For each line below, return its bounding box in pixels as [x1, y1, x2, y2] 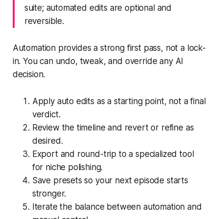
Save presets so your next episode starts [32, 175, 188, 185]
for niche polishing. [32, 162, 103, 172]
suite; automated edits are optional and [24, 2, 172, 13]
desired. [32, 135, 63, 146]
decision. [12, 69, 45, 79]
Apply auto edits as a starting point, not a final [32, 96, 206, 106]
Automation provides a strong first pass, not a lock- [12, 43, 206, 53]
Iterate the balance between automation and [32, 201, 202, 212]
